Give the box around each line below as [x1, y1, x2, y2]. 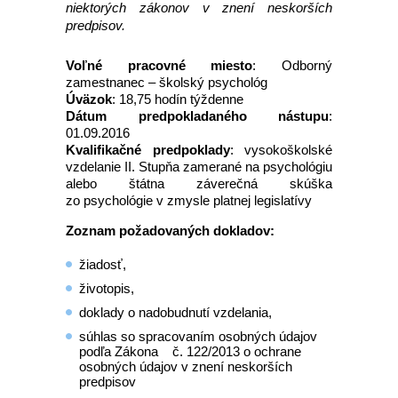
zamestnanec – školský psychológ [66, 75, 267, 90]
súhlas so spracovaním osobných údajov [79, 329, 317, 344]
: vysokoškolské [229, 142, 332, 157]
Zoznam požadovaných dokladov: [66, 223, 275, 238]
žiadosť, [79, 257, 126, 272]
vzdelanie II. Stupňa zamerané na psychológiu [66, 159, 332, 174]
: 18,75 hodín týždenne [112, 92, 243, 107]
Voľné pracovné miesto [66, 58, 253, 73]
